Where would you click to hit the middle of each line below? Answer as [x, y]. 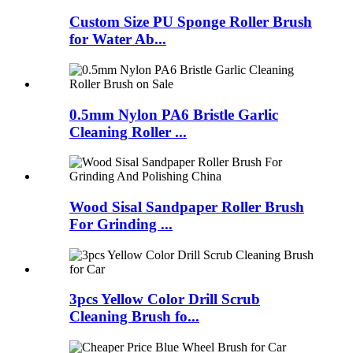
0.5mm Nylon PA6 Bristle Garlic [174, 114]
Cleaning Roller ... [128, 132]
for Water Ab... [118, 39]
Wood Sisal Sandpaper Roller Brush [187, 206]
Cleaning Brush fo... [134, 317]
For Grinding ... [121, 224]
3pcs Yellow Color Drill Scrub [165, 299]
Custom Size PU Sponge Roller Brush [191, 22]
